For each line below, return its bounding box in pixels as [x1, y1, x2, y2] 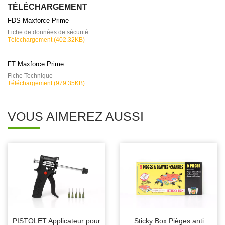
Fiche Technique [8, 72, 53, 80]
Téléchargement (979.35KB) [8, 80, 85, 87]
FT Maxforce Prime [8, 60, 64, 68]
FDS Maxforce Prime [8, 17, 69, 25]
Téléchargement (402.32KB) [8, 36, 85, 44]
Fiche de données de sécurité [8, 29, 88, 36]
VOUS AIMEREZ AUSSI [8, 109, 144, 124]
